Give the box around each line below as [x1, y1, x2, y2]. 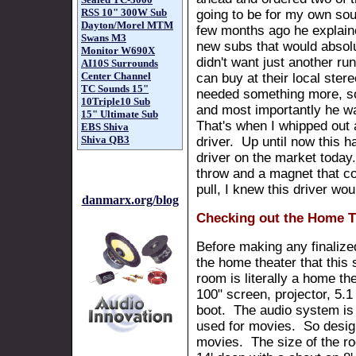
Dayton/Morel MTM [81, 19, 173, 31]
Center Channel [81, 70, 151, 82]
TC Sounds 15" [81, 83, 149, 95]
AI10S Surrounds [81, 57, 158, 69]
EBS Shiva [81, 121, 129, 133]
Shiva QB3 [81, 133, 130, 145]
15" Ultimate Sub [81, 108, 158, 120]
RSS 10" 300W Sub [81, 6, 167, 18]
